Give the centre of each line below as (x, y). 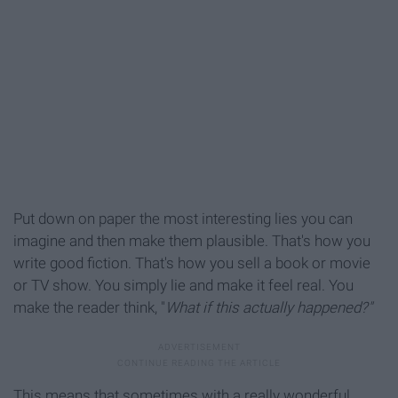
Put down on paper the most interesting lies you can (183, 218)
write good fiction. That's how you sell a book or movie (192, 263)
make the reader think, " (89, 307)
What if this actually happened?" (269, 307)
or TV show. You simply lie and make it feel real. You (183, 285)
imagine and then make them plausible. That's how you (192, 240)
